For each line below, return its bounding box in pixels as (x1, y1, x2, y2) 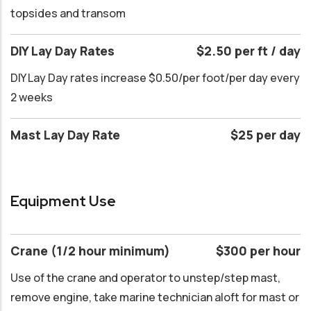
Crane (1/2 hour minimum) (10, 242, 173, 260)
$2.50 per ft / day (196, 42, 301, 59)
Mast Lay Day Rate (10, 126, 123, 143)
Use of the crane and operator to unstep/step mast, (10, 270, 280, 286)
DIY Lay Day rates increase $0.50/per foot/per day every (10, 69, 300, 85)
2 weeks (10, 89, 53, 105)
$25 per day (230, 126, 301, 143)
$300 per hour (216, 242, 301, 260)
